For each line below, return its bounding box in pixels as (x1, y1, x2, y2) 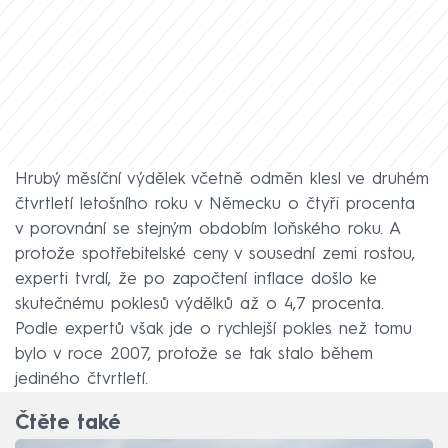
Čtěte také (15, 414, 120, 435)
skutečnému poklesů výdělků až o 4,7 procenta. (15, 295, 384, 313)
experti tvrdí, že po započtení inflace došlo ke (15, 270, 377, 288)
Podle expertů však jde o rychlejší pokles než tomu (15, 320, 412, 338)
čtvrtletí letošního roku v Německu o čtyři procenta (15, 195, 415, 213)
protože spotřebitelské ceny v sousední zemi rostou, (15, 245, 415, 263)
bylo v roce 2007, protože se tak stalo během (15, 345, 373, 363)
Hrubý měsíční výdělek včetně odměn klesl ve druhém (15, 170, 429, 188)
